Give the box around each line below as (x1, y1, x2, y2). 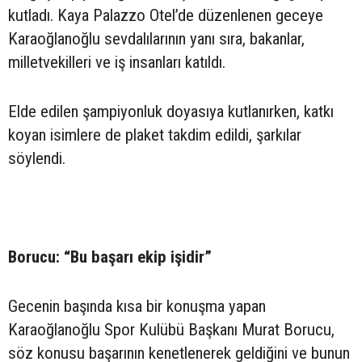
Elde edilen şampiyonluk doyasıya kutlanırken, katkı (8, 101, 334, 121)
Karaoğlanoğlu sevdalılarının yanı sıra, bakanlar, (8, 28, 305, 48)
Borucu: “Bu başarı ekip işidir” (8, 246, 212, 267)
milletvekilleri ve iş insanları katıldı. (8, 52, 225, 72)
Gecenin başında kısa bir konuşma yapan (8, 296, 266, 316)
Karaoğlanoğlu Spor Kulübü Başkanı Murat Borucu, (8, 319, 335, 339)
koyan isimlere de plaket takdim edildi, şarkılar (8, 124, 301, 145)
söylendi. (8, 148, 74, 168)
